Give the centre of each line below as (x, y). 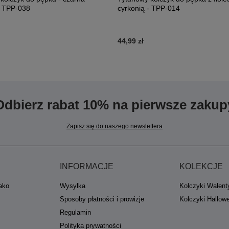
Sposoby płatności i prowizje (102, 199)
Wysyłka (73, 186)
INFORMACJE (87, 166)
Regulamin (75, 212)
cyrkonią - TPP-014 (149, 8)
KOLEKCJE (201, 166)
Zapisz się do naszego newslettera (114, 126)
